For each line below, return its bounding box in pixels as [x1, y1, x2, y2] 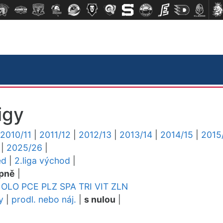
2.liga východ [14, 155, 70, 166]
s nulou [84, 194, 115, 205]
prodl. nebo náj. [11, 194, 76, 205]
